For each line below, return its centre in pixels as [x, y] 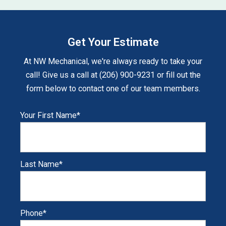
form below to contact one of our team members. [113, 88]
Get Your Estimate [113, 42]
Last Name [40, 164]
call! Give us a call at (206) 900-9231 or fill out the [113, 75]
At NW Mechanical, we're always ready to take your [113, 61]
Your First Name [48, 115]
